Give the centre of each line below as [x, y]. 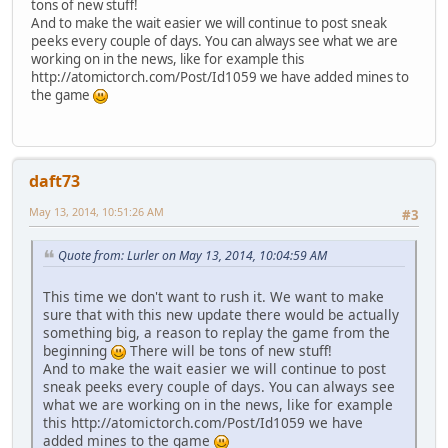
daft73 [54, 180]
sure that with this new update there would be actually [221, 314]
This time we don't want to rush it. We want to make [213, 296]
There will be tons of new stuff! [229, 350]
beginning [77, 350]
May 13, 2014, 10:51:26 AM [96, 211]
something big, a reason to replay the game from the [216, 332]
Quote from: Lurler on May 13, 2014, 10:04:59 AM [192, 256]
